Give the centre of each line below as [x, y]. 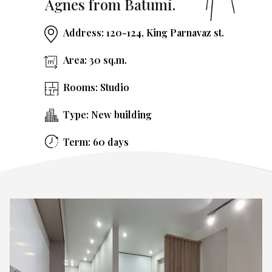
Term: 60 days [96, 142]
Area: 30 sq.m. [95, 60]
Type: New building [107, 114]
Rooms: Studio [96, 87]
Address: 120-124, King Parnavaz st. [144, 32]
